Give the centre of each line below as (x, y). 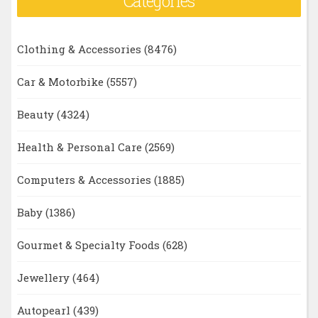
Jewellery (44, 278)
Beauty (37, 115)
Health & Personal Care (81, 147)
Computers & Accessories (85, 180)
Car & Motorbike (61, 82)
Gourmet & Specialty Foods (89, 245)
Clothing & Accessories (80, 49)
